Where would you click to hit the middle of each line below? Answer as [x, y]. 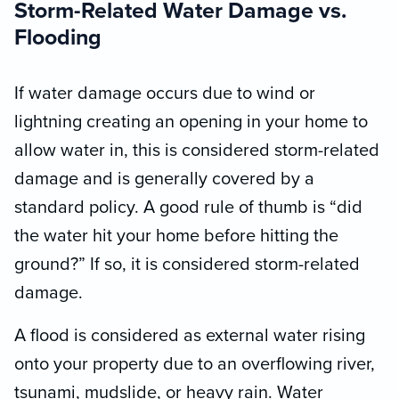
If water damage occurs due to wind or [165, 93]
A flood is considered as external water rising [190, 335]
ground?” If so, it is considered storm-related [187, 264]
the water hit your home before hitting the [176, 236]
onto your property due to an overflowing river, [195, 364]
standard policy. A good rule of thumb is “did [188, 207]
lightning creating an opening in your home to [191, 122]
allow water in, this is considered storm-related [197, 150]
